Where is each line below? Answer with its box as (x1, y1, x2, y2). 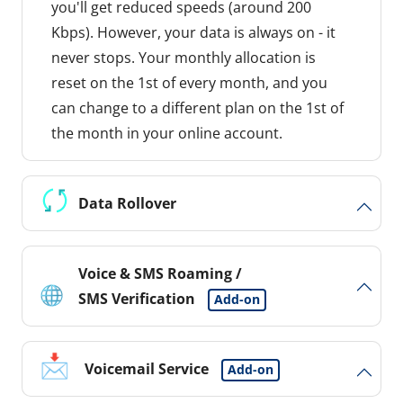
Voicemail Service (85, 359, 209, 380)
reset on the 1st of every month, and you (51, 73, 327, 94)
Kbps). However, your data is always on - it (51, 22, 336, 43)
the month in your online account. (51, 123, 282, 144)
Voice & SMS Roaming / (78, 264, 246, 284)
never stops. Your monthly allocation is (51, 48, 316, 68)
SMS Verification (78, 289, 195, 309)
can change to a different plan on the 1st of (51, 98, 344, 119)
